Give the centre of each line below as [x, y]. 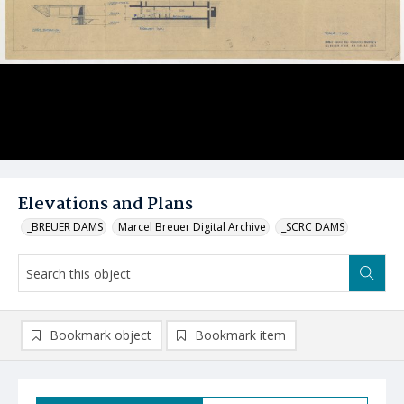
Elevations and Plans [106, 205]
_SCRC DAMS [313, 227]
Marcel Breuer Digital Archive [192, 227]
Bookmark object [101, 335]
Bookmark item [240, 335]
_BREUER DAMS [65, 227]
